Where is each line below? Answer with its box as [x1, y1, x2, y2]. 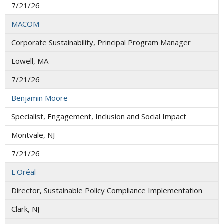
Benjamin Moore [11, 93, 68, 103]
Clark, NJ [11, 204, 39, 214]
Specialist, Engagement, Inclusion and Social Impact [11, 111, 186, 122]
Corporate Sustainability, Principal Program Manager [11, 37, 191, 48]
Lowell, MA [11, 56, 48, 66]
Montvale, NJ [11, 130, 55, 140]
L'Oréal [11, 167, 36, 177]
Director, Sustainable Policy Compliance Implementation [11, 185, 202, 196]
